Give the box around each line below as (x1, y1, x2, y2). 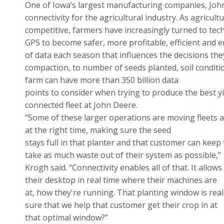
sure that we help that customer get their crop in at (24, 199, 217, 211)
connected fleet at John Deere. (24, 99, 137, 111)
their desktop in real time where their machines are (24, 174, 217, 186)
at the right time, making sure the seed (24, 124, 171, 136)
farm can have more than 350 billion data (24, 74, 178, 86)
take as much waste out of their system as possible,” (24, 149, 221, 161)
